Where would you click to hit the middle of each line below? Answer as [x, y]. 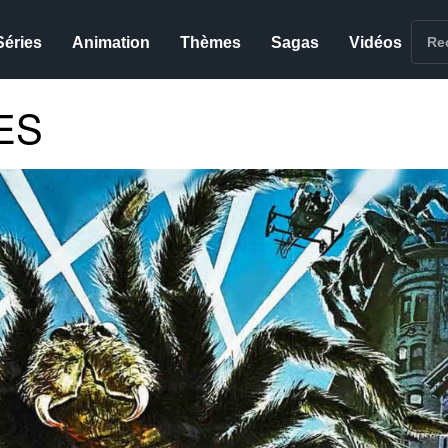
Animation [111, 42]
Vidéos [376, 42]
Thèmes [211, 42]
